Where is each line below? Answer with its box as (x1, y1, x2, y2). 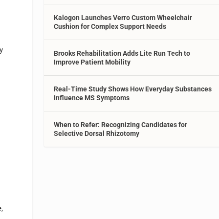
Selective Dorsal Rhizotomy (54, 129, 140, 137)
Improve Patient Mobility (54, 58, 131, 66)
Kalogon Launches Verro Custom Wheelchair (54, 13, 193, 22)
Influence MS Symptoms (54, 93, 130, 102)
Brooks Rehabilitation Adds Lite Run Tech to (54, 49, 191, 57)
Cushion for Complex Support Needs (54, 22, 167, 30)
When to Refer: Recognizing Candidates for (54, 120, 188, 129)
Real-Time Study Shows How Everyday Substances (54, 85, 212, 93)
